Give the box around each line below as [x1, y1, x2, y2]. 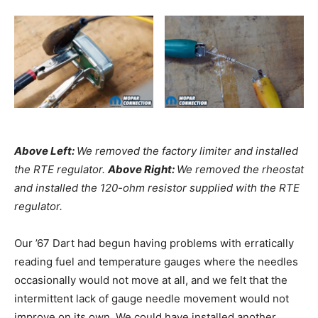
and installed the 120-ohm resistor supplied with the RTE [14, 181, 300, 195]
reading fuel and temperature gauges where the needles [14, 255, 298, 269]
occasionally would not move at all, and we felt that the [14, 273, 287, 287]
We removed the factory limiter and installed [77, 144, 298, 158]
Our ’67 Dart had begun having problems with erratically [14, 236, 294, 251]
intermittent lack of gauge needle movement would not [14, 292, 289, 306]
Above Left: [14, 144, 77, 158]
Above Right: [108, 163, 177, 177]
